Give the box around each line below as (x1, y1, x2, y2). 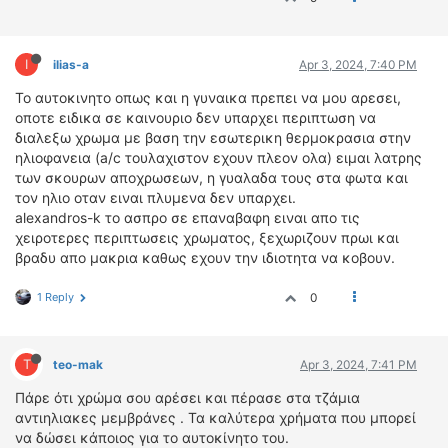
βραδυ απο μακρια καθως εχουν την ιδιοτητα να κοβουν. (15, 249, 395, 266)
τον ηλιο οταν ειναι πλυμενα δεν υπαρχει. (15, 189, 296, 206)
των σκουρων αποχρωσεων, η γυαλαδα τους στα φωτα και (15, 169, 408, 186)
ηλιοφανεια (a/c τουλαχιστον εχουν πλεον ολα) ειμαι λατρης (15, 149, 422, 166)
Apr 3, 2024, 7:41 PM (300, 357, 417, 372)
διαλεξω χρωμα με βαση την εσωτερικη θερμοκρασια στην (15, 129, 411, 146)
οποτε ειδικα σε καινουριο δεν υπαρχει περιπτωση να (15, 109, 376, 126)
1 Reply (37, 290, 74, 304)
